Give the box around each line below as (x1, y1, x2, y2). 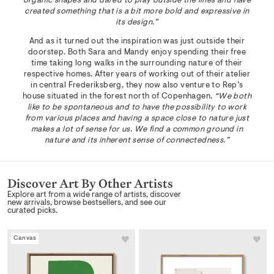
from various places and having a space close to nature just (24, 114, 250, 123)
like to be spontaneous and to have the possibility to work (27, 103, 247, 112)
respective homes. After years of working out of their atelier (23, 70, 251, 79)
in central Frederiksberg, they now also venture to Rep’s (31, 81, 243, 90)
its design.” (116, 18, 158, 27)
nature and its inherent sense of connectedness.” (44, 136, 230, 145)
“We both (214, 92, 252, 101)
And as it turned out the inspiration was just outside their (29, 37, 245, 46)
